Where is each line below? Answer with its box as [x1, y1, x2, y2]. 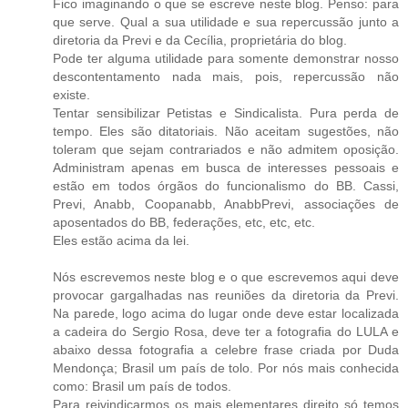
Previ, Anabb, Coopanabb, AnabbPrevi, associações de [53, 196, 399, 211]
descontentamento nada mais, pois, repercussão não [53, 68, 399, 84]
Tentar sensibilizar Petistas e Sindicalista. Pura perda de [53, 105, 399, 120]
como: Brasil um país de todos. [53, 378, 231, 393]
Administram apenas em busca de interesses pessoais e [53, 159, 399, 175]
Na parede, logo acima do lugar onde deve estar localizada [53, 305, 399, 321]
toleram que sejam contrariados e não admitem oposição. [53, 141, 399, 157]
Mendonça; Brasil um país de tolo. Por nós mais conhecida [53, 360, 399, 375]
